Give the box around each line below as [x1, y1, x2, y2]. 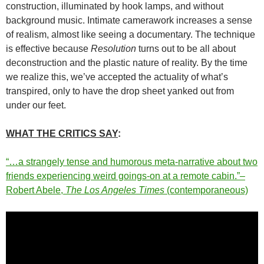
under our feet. [6, 100, 66, 110]
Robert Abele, [6, 184, 65, 195]
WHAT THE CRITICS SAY [6, 128, 118, 138]
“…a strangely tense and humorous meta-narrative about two [6, 156, 258, 167]
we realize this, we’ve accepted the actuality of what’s [6, 71, 228, 82]
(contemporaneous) [164, 184, 248, 195]
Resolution [91, 43, 136, 54]
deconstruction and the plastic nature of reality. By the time [6, 57, 247, 68]
